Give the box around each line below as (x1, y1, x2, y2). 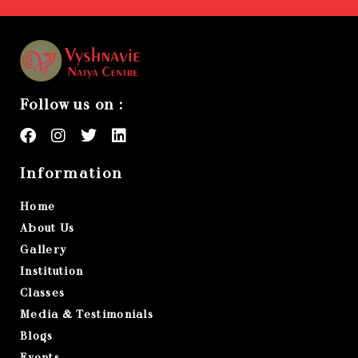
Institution (20, 265, 84, 278)
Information (20, 165, 123, 182)
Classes (20, 286, 66, 300)
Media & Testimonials (20, 308, 153, 321)
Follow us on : (20, 96, 123, 113)
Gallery (20, 243, 67, 257)
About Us (20, 221, 75, 235)
